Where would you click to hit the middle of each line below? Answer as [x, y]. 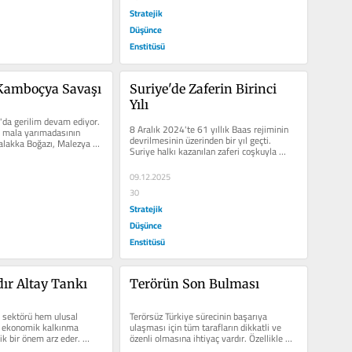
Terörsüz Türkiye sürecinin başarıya [198, 317]
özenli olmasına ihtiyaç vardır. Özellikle [206, 339]
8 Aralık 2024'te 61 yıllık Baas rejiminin [209, 129]
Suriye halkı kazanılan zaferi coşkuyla [203, 151]
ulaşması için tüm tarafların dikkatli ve [205, 328]
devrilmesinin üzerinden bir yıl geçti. [200, 140]
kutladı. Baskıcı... [163, 162]
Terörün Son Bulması [194, 284]
